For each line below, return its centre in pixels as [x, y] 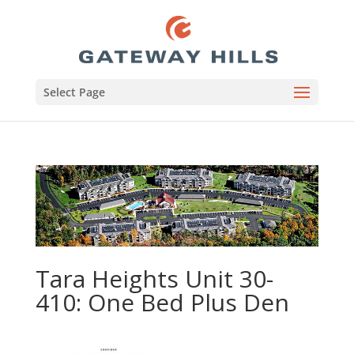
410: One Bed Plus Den [162, 303]
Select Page [74, 92]
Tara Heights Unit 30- [154, 279]
